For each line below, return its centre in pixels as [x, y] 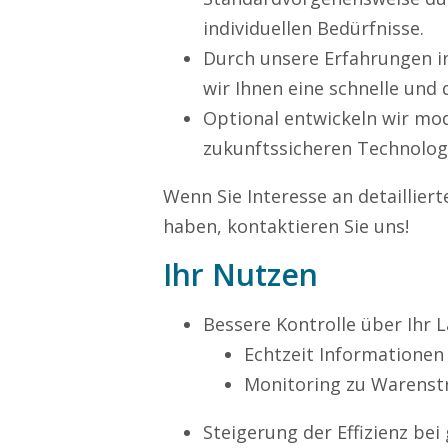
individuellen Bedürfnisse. [313, 28]
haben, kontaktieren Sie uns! [286, 226]
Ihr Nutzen [240, 274]
